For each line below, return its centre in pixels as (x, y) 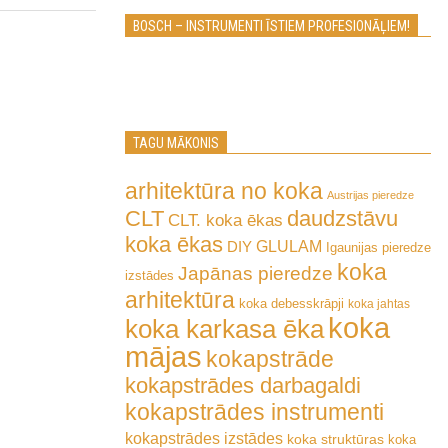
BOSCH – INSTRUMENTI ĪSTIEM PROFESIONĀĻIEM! (271, 26)
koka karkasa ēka (224, 329)
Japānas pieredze (255, 273)
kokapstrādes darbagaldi (243, 385)
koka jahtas (379, 303)
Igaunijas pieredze (378, 247)
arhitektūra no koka (224, 191)
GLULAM (289, 246)
